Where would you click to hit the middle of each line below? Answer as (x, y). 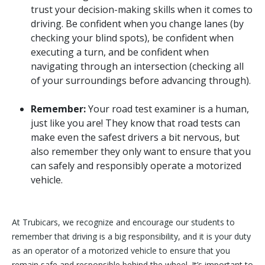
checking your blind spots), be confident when (132, 38)
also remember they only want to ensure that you (141, 152)
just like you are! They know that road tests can (135, 123)
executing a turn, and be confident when (120, 52)
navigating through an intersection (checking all (137, 67)
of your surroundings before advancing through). (141, 81)
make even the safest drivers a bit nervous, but (135, 138)
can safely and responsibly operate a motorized (136, 166)
